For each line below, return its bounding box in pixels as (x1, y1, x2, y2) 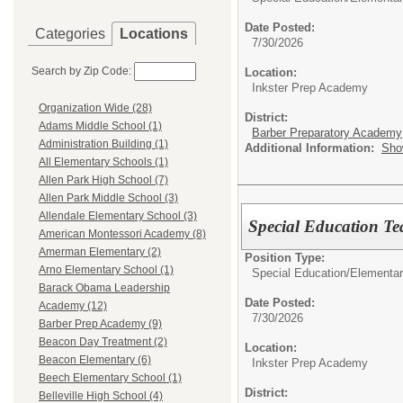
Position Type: (245, 250, 325, 264)
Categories (35, 26, 105, 41)
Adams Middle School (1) (39, 120, 162, 133)
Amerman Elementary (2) (39, 246, 161, 259)
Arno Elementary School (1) (39, 264, 174, 277)
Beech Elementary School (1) (39, 372, 182, 385)
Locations (120, 26, 188, 41)
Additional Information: (245, 141, 381, 155)
